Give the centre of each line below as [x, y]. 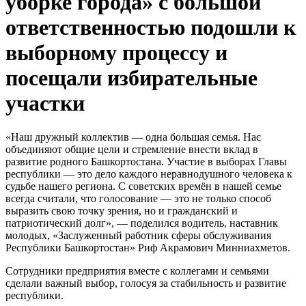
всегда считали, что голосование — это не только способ [138, 198]
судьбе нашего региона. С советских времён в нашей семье [143, 186]
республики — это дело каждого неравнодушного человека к [149, 173]
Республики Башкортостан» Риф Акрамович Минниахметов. [148, 247]
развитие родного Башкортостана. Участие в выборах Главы [146, 161]
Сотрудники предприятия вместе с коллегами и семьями [137, 270]
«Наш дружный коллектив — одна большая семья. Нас [133, 137]
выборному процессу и [116, 53]
